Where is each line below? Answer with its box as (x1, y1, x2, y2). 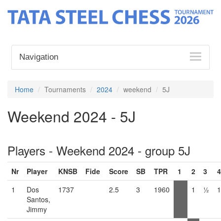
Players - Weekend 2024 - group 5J (7, 141, 190, 159)
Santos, (27, 194, 50, 204)
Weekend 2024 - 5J (7, 105, 136, 127)
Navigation (19, 52, 59, 62)
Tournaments (44, 84, 86, 94)
